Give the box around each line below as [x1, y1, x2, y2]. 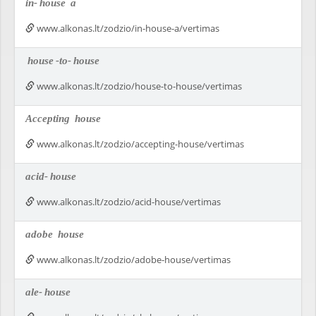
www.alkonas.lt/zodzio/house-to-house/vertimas [35, 80, 242, 92]
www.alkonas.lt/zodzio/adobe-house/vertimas [35, 253, 231, 266]
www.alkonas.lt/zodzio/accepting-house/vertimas [35, 138, 244, 150]
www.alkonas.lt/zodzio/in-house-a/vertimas [35, 22, 219, 35]
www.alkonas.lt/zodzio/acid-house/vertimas [35, 195, 221, 208]
